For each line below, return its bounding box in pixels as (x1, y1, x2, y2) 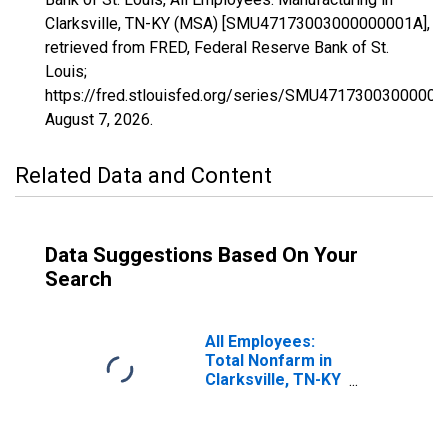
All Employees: (205, 332, 315, 351)
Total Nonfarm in (205, 351, 332, 370)
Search (45, 267, 112, 291)
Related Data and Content (15, 163, 272, 188)
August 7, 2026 (45, 110, 150, 129)
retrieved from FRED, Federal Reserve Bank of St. (45, 38, 389, 57)
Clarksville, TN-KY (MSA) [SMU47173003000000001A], (45, 14, 430, 33)
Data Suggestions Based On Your (45, 243, 358, 267)
